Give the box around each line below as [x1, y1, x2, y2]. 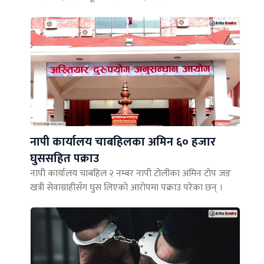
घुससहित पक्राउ [30, 148, 100, 169]
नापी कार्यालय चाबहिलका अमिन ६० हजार [30, 132, 216, 153]
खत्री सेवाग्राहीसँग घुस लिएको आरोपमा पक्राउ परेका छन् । [30, 180, 223, 196]
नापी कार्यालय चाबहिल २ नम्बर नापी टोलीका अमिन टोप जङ [30, 166, 232, 182]
